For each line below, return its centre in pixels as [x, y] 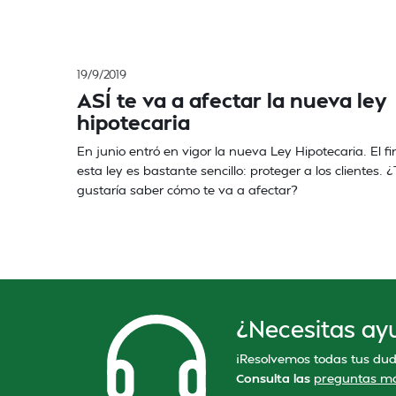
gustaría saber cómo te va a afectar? [187, 190]
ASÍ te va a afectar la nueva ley [232, 99]
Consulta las [275, 378]
